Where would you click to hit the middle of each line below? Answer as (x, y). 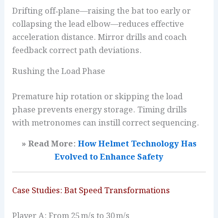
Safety (149, 157)
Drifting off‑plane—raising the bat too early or (102, 11)
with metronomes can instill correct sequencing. (106, 123)
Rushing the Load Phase (59, 72)
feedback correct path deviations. (77, 50)
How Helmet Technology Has (137, 144)
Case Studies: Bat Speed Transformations (91, 191)
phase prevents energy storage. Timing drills (100, 110)
